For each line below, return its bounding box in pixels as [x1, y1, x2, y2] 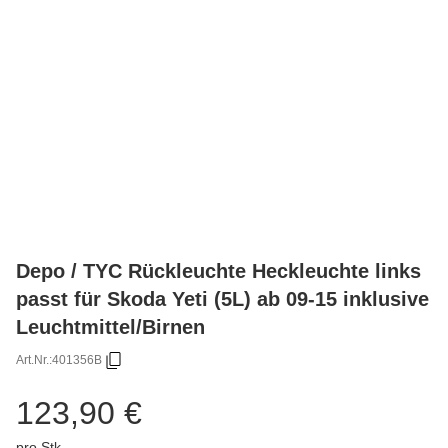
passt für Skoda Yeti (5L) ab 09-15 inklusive [16, 286, 429, 310]
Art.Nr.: [16, 353, 52, 368]
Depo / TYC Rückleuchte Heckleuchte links [16, 258, 421, 282]
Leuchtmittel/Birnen [16, 314, 205, 338]
